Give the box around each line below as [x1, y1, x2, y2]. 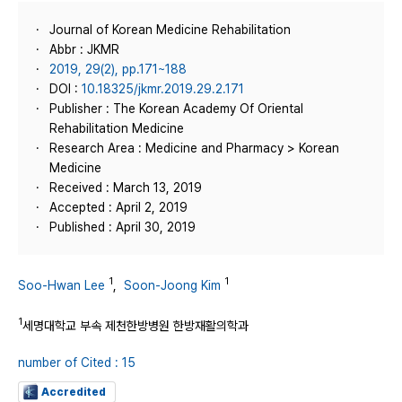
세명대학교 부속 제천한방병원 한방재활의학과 [22, 318, 249, 333]
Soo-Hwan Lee [18, 277, 105, 293]
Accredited [41, 386, 106, 399]
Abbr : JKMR [49, 42, 119, 57]
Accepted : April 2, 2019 [49, 200, 188, 214]
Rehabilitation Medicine [49, 121, 184, 135]
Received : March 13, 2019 [49, 180, 202, 195]
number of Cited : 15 [18, 355, 135, 371]
